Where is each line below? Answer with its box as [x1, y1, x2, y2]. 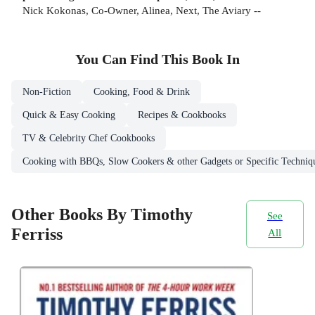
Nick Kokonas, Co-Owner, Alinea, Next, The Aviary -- [22, 4, 261, 16]
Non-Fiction [22, 86, 71, 98]
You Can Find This [75, 52, 192, 67]
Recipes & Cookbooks [138, 110, 226, 121]
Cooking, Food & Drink [94, 86, 190, 98]
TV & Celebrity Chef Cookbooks [22, 133, 155, 144]
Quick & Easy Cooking [22, 110, 115, 121]
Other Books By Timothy [11, 205, 193, 224]
